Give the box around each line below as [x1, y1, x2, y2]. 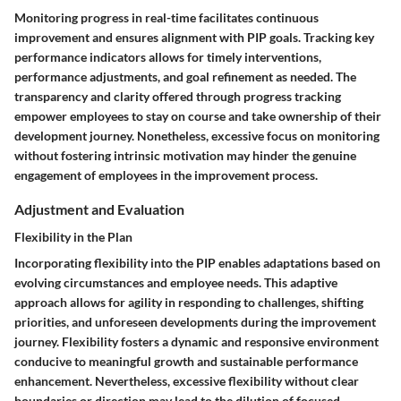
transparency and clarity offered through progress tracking [14, 88, 341, 104]
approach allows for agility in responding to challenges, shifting [14, 294, 363, 310]
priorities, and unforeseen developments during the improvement [14, 313, 376, 329]
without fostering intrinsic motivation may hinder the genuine [14, 147, 356, 163]
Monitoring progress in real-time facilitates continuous [14, 9, 319, 25]
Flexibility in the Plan [14, 228, 132, 244]
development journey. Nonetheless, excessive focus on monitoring [14, 127, 380, 143]
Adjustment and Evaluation [14, 200, 184, 218]
